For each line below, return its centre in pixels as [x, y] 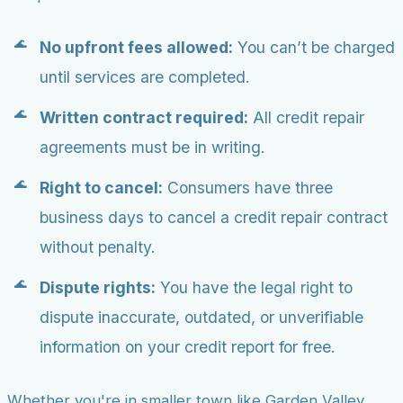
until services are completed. [145, 77]
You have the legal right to [254, 287]
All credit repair [306, 117]
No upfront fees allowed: [136, 47]
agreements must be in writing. [152, 147]
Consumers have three [248, 188]
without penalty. [98, 247]
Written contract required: [144, 117]
